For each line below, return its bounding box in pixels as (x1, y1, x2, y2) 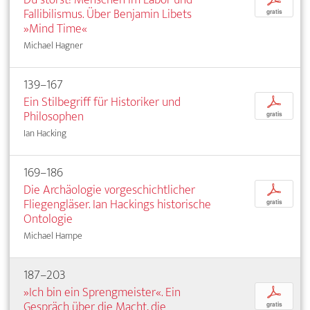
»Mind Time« (24, 18, 87, 39)
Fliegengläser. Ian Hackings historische (24, 194, 211, 215)
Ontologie (24, 208, 73, 230)
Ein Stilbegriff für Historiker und (24, 91, 181, 113)
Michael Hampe (24, 228, 82, 244)
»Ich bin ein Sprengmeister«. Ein (24, 282, 181, 303)
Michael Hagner (24, 37, 83, 53)
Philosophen (24, 106, 84, 127)
